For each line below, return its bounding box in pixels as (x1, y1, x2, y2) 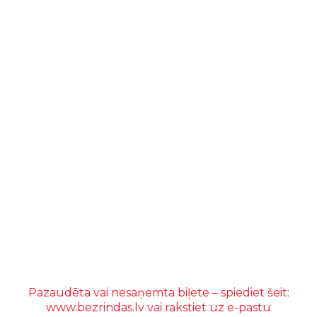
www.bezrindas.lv (46, 300, 144, 314)
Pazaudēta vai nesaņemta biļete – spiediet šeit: (28, 285, 289, 299)
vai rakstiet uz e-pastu (144, 300, 271, 314)
